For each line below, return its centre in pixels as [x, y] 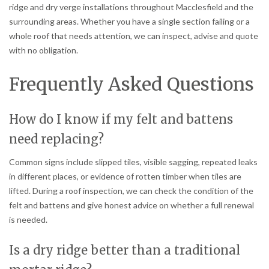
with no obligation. [44, 50]
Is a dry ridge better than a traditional [125, 250]
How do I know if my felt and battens [121, 119]
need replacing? [56, 139]
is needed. [28, 220]
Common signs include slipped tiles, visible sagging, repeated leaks [133, 162]
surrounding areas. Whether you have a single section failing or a [129, 22]
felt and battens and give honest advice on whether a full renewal [131, 205]
